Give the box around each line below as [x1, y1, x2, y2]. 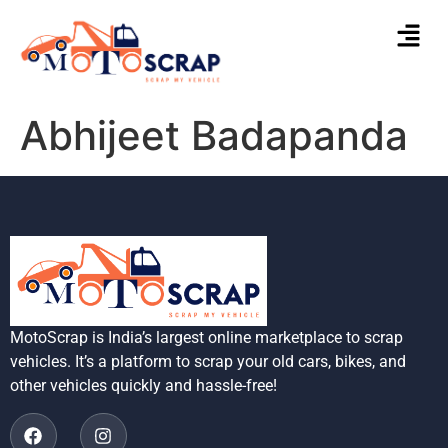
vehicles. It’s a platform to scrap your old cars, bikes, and [10, 352, 406, 372]
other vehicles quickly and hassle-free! [10, 376, 277, 396]
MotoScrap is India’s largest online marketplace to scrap [10, 328, 403, 348]
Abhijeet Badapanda [20, 110, 408, 160]
